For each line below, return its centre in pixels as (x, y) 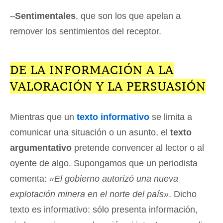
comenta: (30, 178)
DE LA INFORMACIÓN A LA (92, 69)
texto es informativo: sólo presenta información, (104, 209)
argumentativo (41, 148)
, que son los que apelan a (128, 16)
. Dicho (183, 194)
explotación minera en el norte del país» (89, 194)
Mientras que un (43, 117)
